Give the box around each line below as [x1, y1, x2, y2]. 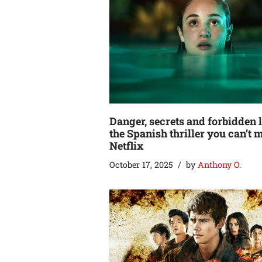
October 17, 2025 [109, 158, 173, 170]
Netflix [109, 138, 144, 153]
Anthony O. [198, 158, 241, 170]
